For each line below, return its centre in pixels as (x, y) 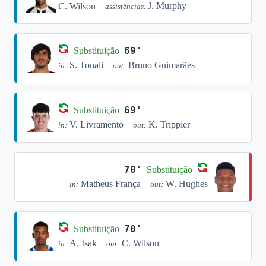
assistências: (126, 7)
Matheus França (111, 184)
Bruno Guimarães (161, 65)
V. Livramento (96, 124)
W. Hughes (187, 184)
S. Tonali (86, 65)
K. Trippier (169, 124)
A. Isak (83, 243)
